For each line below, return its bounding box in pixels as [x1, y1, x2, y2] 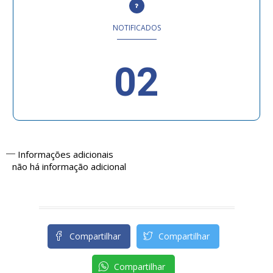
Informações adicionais [15, 148, 113, 161]
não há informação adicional [12, 160, 126, 173]
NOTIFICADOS [112, 23, 161, 34]
